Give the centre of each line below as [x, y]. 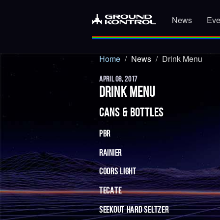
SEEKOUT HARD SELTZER [134, 210]
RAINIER [111, 152]
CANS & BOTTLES [132, 112]
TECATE [110, 191]
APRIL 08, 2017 [118, 79]
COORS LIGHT [118, 172]
